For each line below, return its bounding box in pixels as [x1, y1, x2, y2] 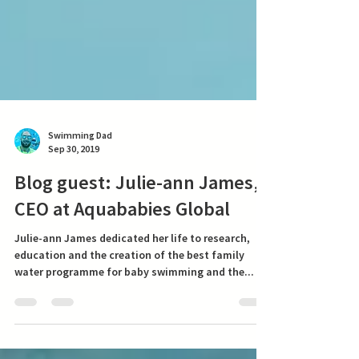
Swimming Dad [48, 158, 112, 170]
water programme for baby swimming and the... [14, 293, 254, 308]
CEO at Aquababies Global [14, 225, 230, 250]
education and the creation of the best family [14, 276, 244, 291]
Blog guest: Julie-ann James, [14, 199, 259, 224]
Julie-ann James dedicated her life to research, [14, 260, 250, 274]
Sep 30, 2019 [48, 171, 99, 184]
